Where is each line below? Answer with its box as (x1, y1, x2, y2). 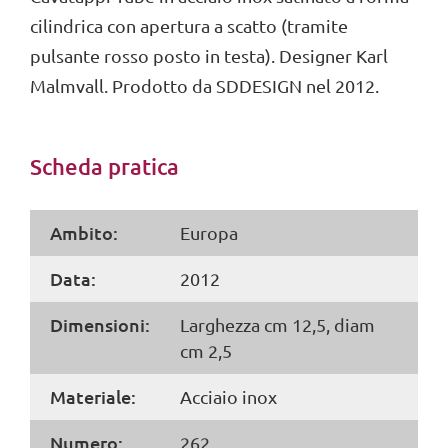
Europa (180, 222, 239, 244)
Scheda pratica (30, 153, 179, 181)
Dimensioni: (50, 313, 150, 337)
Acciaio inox (180, 386, 278, 408)
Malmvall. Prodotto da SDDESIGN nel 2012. (30, 75, 379, 97)
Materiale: (50, 385, 136, 409)
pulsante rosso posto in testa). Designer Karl (30, 45, 388, 67)
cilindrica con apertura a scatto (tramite (30, 15, 348, 37)
